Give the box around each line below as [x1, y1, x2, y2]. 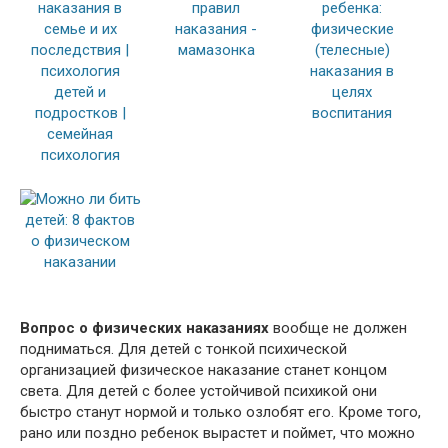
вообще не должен [269, 318, 407, 337]
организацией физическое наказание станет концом [20, 360, 387, 379]
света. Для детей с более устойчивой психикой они [20, 381, 377, 400]
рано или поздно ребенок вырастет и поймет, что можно [20, 423, 415, 442]
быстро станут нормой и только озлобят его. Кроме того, [20, 402, 421, 421]
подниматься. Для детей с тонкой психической [20, 339, 347, 358]
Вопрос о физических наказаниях [20, 318, 269, 337]
